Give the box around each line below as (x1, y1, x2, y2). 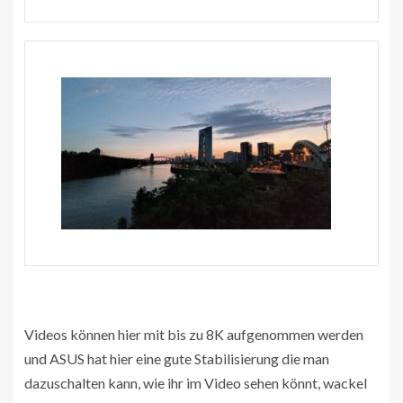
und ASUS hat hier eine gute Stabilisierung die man (24, 349, 329, 367)
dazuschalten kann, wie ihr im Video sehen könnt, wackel (24, 373, 367, 391)
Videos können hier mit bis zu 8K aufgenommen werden (24, 325, 363, 343)
